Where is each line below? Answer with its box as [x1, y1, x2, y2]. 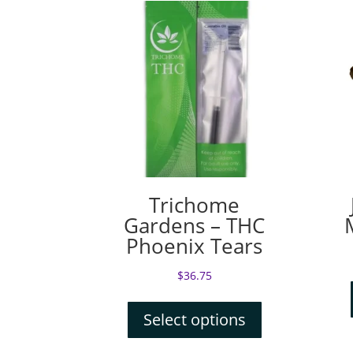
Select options [143, 309, 246, 331]
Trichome [149, 191, 240, 220]
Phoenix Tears [126, 232, 263, 261]
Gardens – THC [124, 211, 266, 240]
